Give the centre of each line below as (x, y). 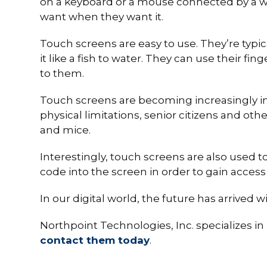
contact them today (95, 240)
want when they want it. (102, 17)
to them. (62, 73)
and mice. (66, 130)
